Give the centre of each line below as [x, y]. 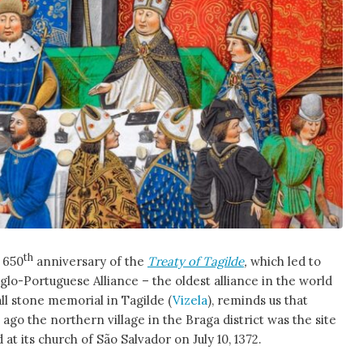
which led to [286, 261]
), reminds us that [258, 300]
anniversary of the [90, 261]
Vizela [190, 300]
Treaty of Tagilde [196, 261]
